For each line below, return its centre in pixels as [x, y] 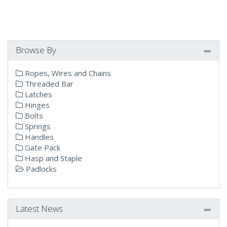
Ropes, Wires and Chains [67, 73]
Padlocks [40, 169]
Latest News [39, 208]
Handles [38, 137]
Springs [37, 126]
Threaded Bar [48, 84]
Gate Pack [42, 147]
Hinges [36, 105]
